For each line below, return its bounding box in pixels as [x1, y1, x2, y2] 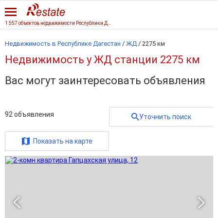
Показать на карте [33, 137, 92, 145]
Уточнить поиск [139, 113, 191, 121]
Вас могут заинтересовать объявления [5, 74, 205, 87]
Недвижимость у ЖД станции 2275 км [5, 54, 200, 66]
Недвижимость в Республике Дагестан [5, 40, 121, 47]
